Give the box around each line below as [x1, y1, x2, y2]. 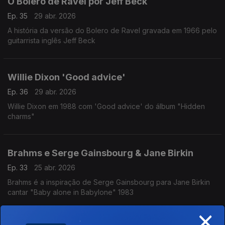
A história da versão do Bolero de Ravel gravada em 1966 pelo [8, 26, 217, 35]
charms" [8, 112, 35, 121]
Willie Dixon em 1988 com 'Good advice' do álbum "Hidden [8, 102, 205, 110]
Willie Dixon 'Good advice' [8, 72, 126, 82]
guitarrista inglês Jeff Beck [8, 36, 95, 45]
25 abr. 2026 [34, 163, 75, 172]
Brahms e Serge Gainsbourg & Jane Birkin [8, 148, 193, 158]
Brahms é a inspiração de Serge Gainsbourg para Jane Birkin [8, 178, 210, 186]
